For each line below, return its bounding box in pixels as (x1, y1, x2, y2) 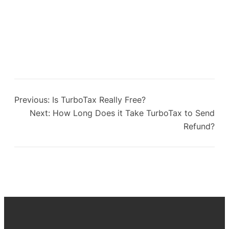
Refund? (184, 121, 215, 131)
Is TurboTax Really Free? (52, 94, 146, 105)
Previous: (14, 94, 50, 105)
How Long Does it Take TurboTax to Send (53, 107, 215, 118)
